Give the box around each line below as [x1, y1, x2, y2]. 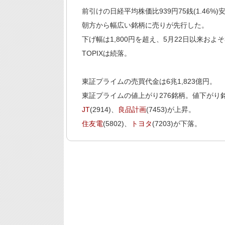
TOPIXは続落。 [81, 49, 131, 58]
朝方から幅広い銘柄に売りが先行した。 [81, 21, 208, 30]
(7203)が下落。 [152, 120, 201, 128]
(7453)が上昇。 [146, 105, 195, 114]
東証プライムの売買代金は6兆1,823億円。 [81, 77, 216, 86]
